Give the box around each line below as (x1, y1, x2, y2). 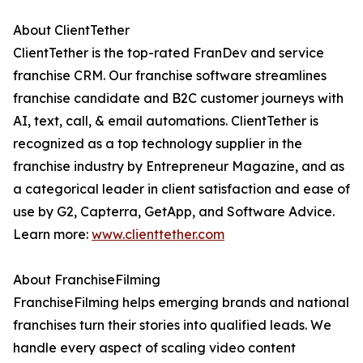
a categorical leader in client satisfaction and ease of (13, 181, 350, 198)
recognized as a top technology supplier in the (13, 135, 302, 152)
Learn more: (13, 226, 92, 243)
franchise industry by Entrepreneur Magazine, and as (13, 158, 344, 175)
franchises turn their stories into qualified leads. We (13, 317, 331, 334)
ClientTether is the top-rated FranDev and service (13, 45, 324, 62)
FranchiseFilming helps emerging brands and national (13, 294, 349, 311)
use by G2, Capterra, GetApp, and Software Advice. (13, 203, 335, 220)
